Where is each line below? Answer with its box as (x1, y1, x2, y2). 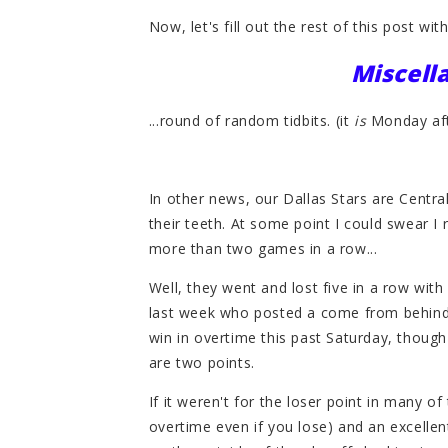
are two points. (148, 353, 255, 373)
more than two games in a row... (148, 239, 378, 259)
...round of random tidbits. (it (148, 111, 355, 131)
